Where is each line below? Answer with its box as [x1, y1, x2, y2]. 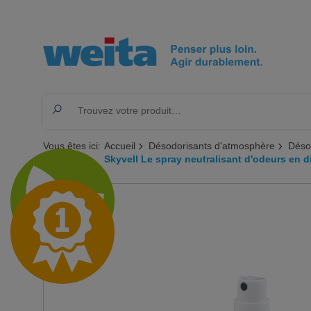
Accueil [104, 140, 135, 151]
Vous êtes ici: [43, 140, 101, 151]
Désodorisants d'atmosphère [149, 140, 275, 151]
